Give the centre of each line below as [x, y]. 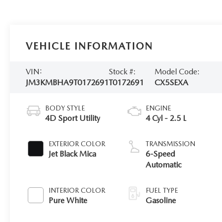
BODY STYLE [65, 108]
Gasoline [161, 200]
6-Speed [161, 154]
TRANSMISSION [171, 143]
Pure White [68, 200]
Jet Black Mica [73, 154]
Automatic [164, 165]
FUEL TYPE [162, 190]
